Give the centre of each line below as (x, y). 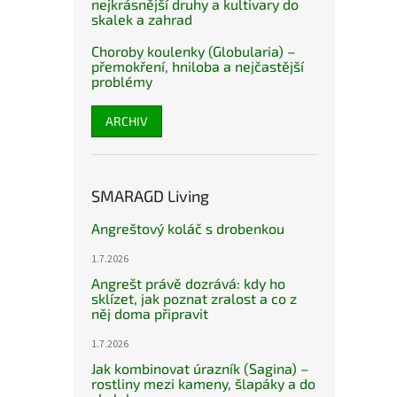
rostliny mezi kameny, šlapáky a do (203, 384)
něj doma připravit (150, 314)
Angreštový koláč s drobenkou (188, 229)
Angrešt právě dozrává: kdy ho (188, 284)
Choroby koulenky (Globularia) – (193, 51)
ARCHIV (127, 121)
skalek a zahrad (142, 19)
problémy (122, 82)
